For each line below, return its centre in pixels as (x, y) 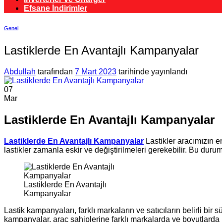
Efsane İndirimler (55, 8)
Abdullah (20, 71)
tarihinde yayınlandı (152, 71)
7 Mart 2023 (96, 71)
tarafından (54, 71)
